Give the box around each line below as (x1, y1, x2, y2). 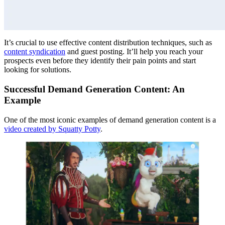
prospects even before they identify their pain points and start (4, 56, 196, 65)
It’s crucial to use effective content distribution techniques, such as (4, 38, 212, 47)
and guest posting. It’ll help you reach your (65, 47, 203, 56)
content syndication (4, 47, 65, 56)
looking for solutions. (4, 65, 71, 74)
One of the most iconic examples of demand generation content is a (4, 115, 216, 124)
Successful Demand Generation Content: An (4, 84, 185, 95)
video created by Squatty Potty (4, 124, 100, 133)
